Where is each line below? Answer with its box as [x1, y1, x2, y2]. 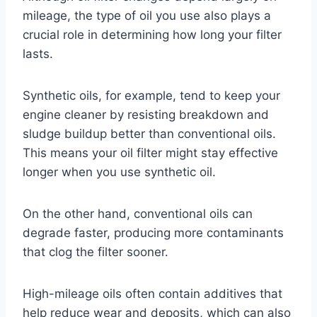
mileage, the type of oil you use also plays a [23, 8, 271, 23]
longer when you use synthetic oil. [23, 164, 216, 179]
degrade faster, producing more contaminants [23, 225, 284, 240]
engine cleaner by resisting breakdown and [23, 107, 269, 122]
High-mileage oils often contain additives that [23, 286, 282, 301]
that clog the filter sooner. [23, 244, 168, 259]
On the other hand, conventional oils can [23, 206, 253, 221]
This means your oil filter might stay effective [23, 145, 278, 160]
